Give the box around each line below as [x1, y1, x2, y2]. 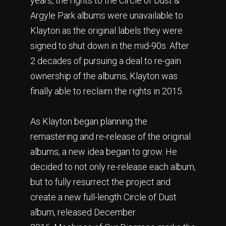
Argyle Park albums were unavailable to [30, 10, 183, 21]
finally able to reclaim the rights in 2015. [30, 86, 184, 97]
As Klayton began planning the [30, 116, 147, 127]
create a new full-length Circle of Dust [30, 192, 177, 203]
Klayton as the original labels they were [30, 25, 183, 36]
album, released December [30, 207, 136, 218]
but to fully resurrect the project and [30, 177, 171, 188]
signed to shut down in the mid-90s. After [30, 40, 189, 51]
